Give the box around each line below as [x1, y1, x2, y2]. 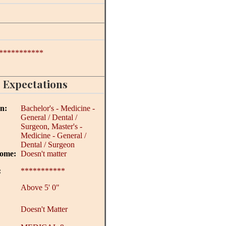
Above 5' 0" [20, 183, 60, 192]
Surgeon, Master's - [20, 122, 82, 131]
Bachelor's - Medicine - [20, 104, 95, 112]
